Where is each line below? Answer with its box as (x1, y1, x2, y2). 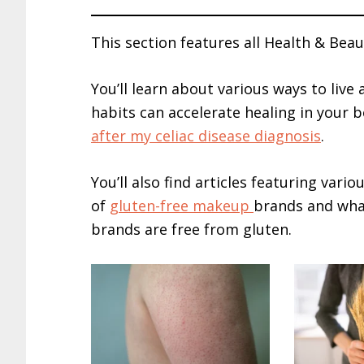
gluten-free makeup (110, 196, 253, 215)
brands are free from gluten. (91, 219, 292, 239)
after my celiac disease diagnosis (91, 126, 321, 145)
